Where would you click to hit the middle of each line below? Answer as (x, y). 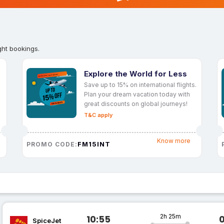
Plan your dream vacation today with (137, 94)
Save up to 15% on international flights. (140, 84)
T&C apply (98, 115)
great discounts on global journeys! (136, 103)
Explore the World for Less (135, 73)
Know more (173, 141)
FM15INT (94, 144)
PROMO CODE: (52, 144)
